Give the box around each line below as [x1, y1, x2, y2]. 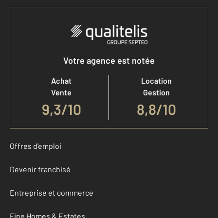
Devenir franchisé [10, 164, 71, 174]
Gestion [143, 87, 170, 97]
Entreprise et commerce [10, 187, 93, 197]
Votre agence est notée [63, 54, 155, 66]
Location [141, 75, 172, 85]
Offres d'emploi [10, 141, 61, 150]
